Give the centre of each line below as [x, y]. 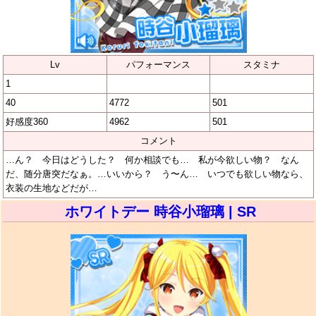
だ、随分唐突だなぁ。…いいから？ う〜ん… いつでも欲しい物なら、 [157, 174]
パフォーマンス [158, 64]
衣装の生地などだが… [51, 188]
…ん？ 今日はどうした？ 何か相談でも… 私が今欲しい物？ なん [152, 159]
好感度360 [27, 121]
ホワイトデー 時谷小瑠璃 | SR [160, 211]
